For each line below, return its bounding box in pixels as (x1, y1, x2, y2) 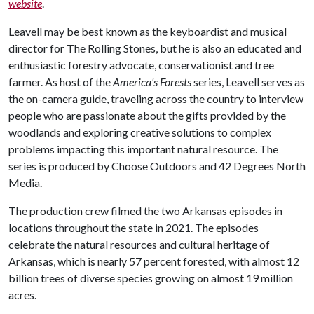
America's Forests (113, 75, 193, 88)
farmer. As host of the (8, 75, 113, 88)
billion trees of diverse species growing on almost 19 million (8, 271, 293, 285)
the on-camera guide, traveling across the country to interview (8, 92, 303, 105)
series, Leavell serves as (193, 75, 305, 88)
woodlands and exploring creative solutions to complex (8, 125, 271, 139)
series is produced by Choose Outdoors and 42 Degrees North (8, 159, 306, 172)
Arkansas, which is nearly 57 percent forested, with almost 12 (8, 254, 299, 268)
